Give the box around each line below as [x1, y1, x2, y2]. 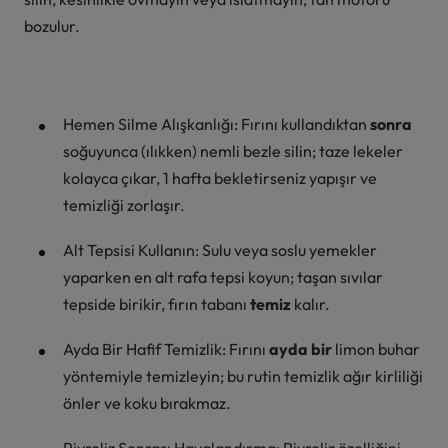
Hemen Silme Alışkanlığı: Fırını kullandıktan [62, 113, 370, 134]
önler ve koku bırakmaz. [62, 392, 231, 413]
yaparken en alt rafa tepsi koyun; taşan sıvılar [62, 266, 383, 287]
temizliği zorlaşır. [62, 194, 185, 215]
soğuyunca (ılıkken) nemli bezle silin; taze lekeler [62, 140, 403, 161]
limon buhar [334, 338, 420, 359]
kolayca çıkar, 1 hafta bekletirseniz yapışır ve [62, 167, 377, 188]
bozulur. [24, 15, 80, 36]
